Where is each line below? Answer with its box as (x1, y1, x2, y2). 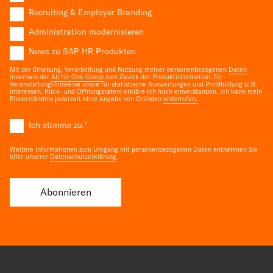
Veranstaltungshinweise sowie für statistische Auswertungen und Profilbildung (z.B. (10, 80, 257, 89)
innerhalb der (10, 73, 51, 82)
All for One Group (51, 73, 104, 82)
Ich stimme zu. (28, 119, 85, 130)
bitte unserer (10, 152, 50, 161)
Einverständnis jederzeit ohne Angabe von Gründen (10, 94, 163, 104)
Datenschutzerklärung (50, 152, 116, 161)
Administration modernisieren (28, 26, 144, 38)
